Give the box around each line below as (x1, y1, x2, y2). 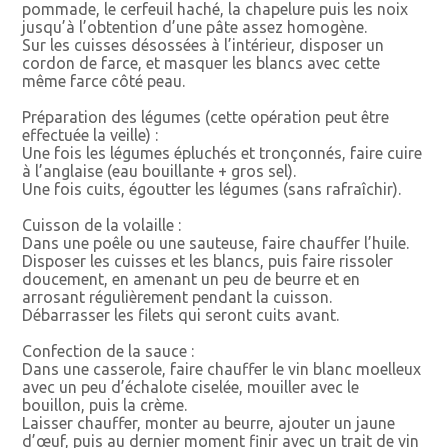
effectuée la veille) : (22, 125, 159, 144)
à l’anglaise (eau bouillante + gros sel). (22, 161, 297, 180)
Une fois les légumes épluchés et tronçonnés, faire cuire (22, 143, 423, 162)
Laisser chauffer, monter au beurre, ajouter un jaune (22, 413, 396, 432)
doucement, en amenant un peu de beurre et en (22, 269, 361, 288)
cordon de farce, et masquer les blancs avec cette (22, 53, 381, 72)
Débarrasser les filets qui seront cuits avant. (22, 305, 340, 324)
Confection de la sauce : (22, 341, 195, 360)
